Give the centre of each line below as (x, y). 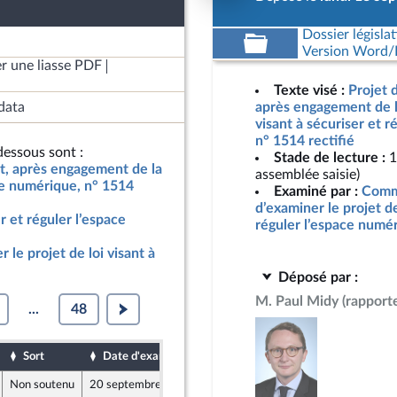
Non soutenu (42, 385)
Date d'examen (142, 356)
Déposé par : (318, 277)
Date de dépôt (257, 356)
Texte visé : (309, 90)
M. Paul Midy (297, 301)
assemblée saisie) (307, 175)
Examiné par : (316, 191)
